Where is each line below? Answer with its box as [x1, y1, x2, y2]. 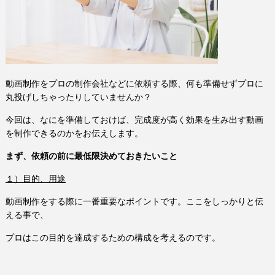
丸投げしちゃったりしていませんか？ [6, 91, 152, 102]
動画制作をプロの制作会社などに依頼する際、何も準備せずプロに [6, 78, 263, 88]
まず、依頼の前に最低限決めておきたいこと [6, 150, 177, 161]
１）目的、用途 [6, 173, 66, 184]
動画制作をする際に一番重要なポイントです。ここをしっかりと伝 [6, 196, 263, 206]
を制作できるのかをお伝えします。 [6, 128, 143, 138]
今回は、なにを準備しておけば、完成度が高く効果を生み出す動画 [6, 114, 263, 125]
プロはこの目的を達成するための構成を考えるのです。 [6, 232, 220, 242]
